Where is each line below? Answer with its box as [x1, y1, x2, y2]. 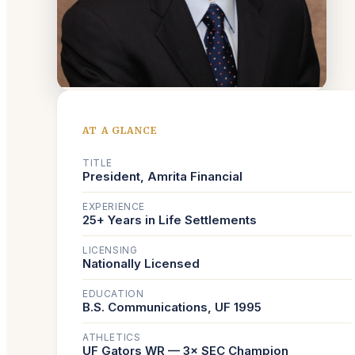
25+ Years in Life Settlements [82, 212, 257, 228]
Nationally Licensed [82, 256, 200, 272]
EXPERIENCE [82, 200, 145, 213]
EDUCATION [82, 288, 144, 300]
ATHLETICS [82, 331, 141, 344]
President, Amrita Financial [82, 169, 242, 185]
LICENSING [82, 244, 138, 257]
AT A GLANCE [82, 124, 158, 137]
